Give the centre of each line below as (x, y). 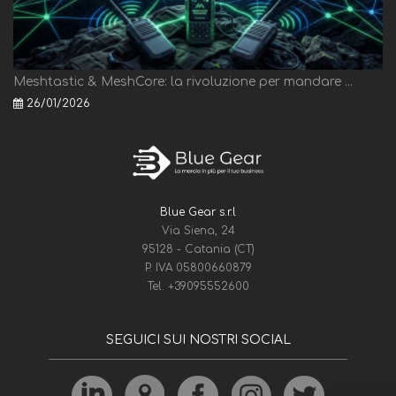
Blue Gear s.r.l (198, 212)
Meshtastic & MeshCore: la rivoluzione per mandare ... (183, 81)
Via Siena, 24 (198, 230)
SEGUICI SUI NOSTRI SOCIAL (198, 339)
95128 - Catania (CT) (198, 249)
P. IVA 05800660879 (198, 267)
